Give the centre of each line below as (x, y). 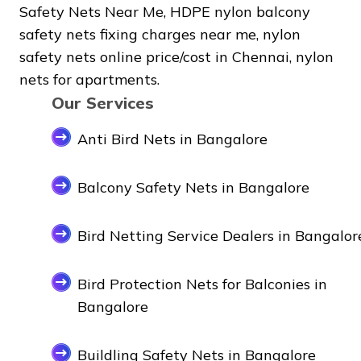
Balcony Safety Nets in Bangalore (193, 187)
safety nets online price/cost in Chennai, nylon (176, 56)
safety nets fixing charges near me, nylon (160, 34)
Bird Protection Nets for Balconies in (202, 284)
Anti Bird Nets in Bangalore (172, 139)
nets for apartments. (89, 79)
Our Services (103, 102)
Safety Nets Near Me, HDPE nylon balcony (165, 11)
